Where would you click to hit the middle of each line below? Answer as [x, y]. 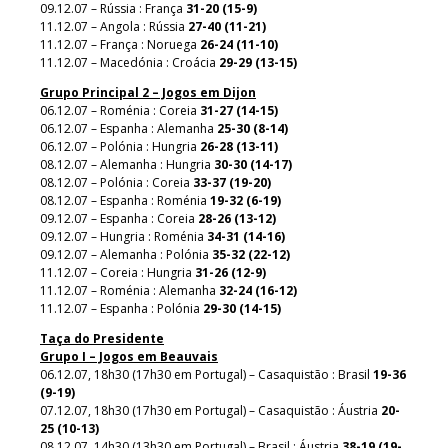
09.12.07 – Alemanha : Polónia [126, 254]
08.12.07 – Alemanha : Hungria [127, 164]
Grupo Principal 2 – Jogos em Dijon [148, 92]
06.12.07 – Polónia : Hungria [120, 146]
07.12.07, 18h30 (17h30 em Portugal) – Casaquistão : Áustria [210, 410]
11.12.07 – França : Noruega [120, 44]
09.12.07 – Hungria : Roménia [123, 236]
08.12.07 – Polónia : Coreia [116, 182]
